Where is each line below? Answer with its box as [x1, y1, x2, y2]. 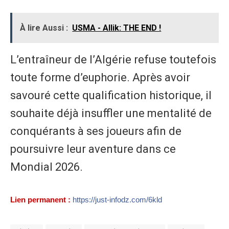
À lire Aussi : [20, 22, 68, 33]
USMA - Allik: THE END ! [72, 22, 162, 33]
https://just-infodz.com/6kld [73, 195, 162, 204]
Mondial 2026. [10, 161, 83, 174]
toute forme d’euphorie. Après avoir [10, 71, 190, 84]
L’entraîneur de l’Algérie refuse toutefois [10, 53, 216, 66]
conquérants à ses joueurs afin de [10, 125, 181, 138]
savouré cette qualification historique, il [10, 89, 212, 102]
